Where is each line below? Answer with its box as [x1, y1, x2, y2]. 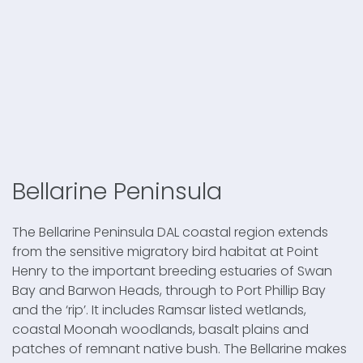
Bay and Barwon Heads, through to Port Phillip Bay [12, 280, 326, 300]
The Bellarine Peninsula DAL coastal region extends [12, 222, 328, 241]
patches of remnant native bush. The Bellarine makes [12, 339, 347, 358]
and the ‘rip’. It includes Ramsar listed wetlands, [12, 300, 306, 319]
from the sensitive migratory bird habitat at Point [12, 241, 318, 261]
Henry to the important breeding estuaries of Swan [12, 261, 332, 280]
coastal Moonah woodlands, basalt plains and [12, 319, 309, 339]
